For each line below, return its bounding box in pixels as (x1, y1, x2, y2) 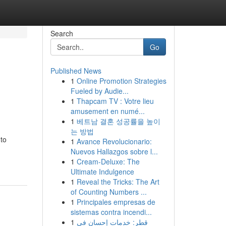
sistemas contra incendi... (70, 207, 152, 217)
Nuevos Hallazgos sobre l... (70, 146, 158, 156)
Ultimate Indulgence (70, 166, 134, 177)
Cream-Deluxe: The (76, 156, 140, 166)
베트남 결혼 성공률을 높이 (76, 116, 160, 126)
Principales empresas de (76, 197, 155, 207)
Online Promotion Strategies (76, 76, 166, 86)
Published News (50, 66, 101, 76)
